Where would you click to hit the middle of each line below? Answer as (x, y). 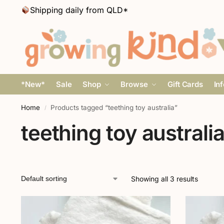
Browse (134, 84)
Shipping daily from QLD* (79, 10)
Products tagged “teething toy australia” (114, 107)
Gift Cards (185, 84)
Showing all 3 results (164, 179)
